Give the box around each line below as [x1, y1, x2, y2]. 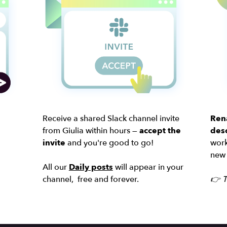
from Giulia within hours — [42, 125, 139, 136]
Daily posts [68, 161, 113, 173]
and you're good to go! [65, 137, 154, 148]
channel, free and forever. [42, 173, 139, 185]
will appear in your [112, 161, 183, 173]
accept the [139, 125, 181, 136]
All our [42, 161, 69, 173]
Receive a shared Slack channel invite [42, 112, 179, 124]
